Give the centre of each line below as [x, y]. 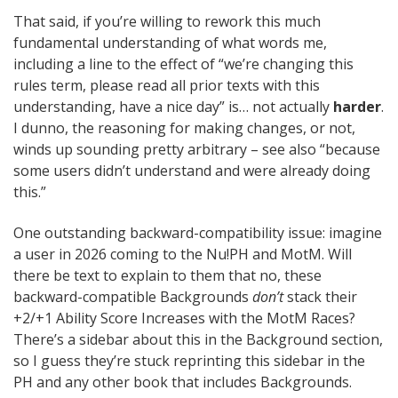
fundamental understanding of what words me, [170, 43]
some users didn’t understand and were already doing [192, 171]
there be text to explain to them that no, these [167, 275]
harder [357, 107]
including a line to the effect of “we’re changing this [183, 64]
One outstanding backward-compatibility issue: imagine [198, 233]
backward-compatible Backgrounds [133, 297]
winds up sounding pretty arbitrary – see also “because [197, 149]
